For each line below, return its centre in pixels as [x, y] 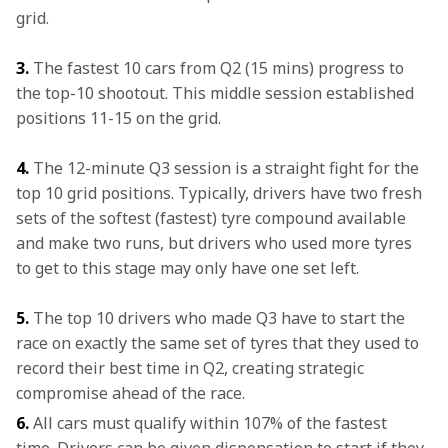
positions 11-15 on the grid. [118, 118]
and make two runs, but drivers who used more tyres [216, 243]
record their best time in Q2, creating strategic [192, 368]
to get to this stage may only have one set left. [187, 268]
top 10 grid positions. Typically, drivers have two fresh [221, 193]
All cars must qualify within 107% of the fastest [210, 423]
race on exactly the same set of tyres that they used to [219, 343]
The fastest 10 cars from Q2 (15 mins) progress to [218, 68]
